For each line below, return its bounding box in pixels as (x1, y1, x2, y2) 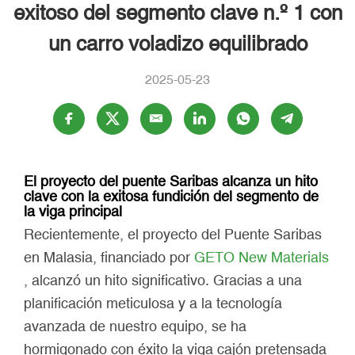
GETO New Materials (194, 249, 329, 265)
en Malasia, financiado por (24, 249, 194, 265)
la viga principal (24, 203, 122, 219)
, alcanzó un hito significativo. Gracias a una (24, 272, 302, 288)
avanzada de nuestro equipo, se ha (24, 318, 246, 334)
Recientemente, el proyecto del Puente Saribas (24, 226, 322, 242)
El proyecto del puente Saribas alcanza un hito (24, 173, 318, 189)
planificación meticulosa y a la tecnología (24, 295, 282, 311)
